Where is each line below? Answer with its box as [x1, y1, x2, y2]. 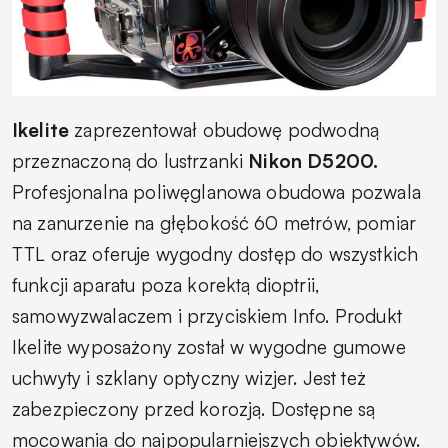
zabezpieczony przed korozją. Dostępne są [12, 397, 376, 422]
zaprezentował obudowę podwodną [69, 118, 380, 143]
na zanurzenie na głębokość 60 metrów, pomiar [12, 211, 417, 236]
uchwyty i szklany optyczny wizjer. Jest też [12, 366, 366, 391]
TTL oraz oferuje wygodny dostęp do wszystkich [12, 242, 419, 267]
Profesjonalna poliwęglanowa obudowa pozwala [12, 180, 421, 205]
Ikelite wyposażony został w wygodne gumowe [12, 335, 406, 360]
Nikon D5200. [248, 149, 379, 174]
